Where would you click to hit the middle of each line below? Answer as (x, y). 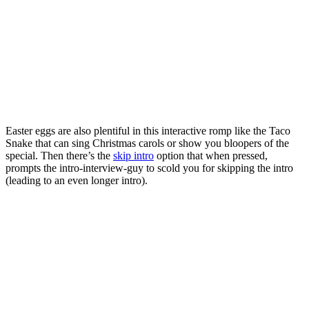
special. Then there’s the (59, 155)
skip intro (133, 155)
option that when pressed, (211, 155)
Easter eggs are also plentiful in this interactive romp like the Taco (148, 130)
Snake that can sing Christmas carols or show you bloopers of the (147, 143)
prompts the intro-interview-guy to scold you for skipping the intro (149, 168)
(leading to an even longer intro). (78, 180)
